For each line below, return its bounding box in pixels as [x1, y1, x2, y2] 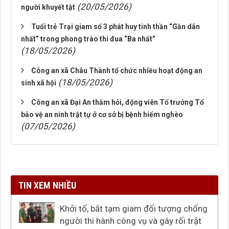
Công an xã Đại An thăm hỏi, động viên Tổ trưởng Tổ [31, 98, 204, 106]
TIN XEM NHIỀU [18, 180, 76, 191]
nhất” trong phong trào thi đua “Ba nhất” [21, 35, 155, 43]
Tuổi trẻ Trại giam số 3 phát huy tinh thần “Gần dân [31, 22, 200, 31]
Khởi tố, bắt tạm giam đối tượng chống [60, 203, 208, 214]
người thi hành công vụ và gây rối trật [60, 216, 201, 226]
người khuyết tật [21, 3, 75, 11]
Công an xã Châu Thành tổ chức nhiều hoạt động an [31, 66, 202, 75]
